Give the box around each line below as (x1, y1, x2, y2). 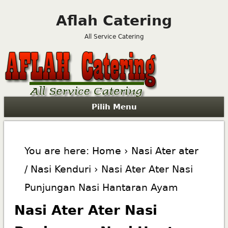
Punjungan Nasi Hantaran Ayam (24, 181, 178, 193)
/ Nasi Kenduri (24, 163, 91, 175)
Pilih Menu (91, 102, 137, 111)
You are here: (24, 145, 89, 156)
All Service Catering (84, 33, 144, 40)
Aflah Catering (56, 12, 172, 29)
